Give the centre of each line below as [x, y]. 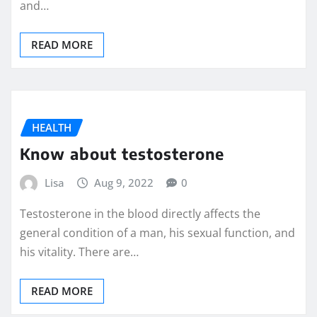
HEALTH [52, 128]
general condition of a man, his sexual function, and [157, 232]
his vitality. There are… [79, 252]
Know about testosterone [122, 154]
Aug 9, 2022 [124, 183]
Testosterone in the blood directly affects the [140, 213]
